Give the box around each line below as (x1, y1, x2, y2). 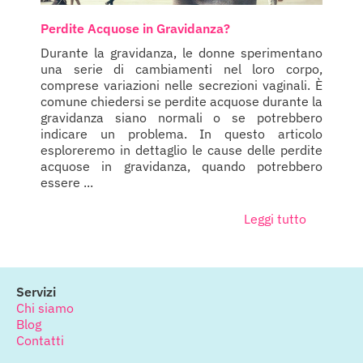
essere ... (41, 174, 93, 191)
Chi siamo (16, 300, 74, 317)
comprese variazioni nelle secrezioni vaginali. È (41, 77, 322, 94)
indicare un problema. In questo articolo (41, 126, 322, 143)
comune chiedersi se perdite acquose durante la (41, 93, 322, 110)
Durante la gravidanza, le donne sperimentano (41, 45, 322, 62)
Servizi (16, 284, 56, 301)
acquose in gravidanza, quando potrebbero (41, 158, 322, 175)
